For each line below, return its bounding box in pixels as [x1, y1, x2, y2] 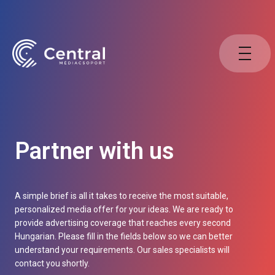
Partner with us [15, 137, 174, 165]
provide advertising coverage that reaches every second [15, 218, 231, 228]
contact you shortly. [15, 258, 90, 268]
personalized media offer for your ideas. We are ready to [15, 204, 233, 214]
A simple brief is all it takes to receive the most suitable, [15, 191, 228, 201]
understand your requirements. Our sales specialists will [15, 245, 230, 255]
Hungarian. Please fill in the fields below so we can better [15, 231, 233, 241]
